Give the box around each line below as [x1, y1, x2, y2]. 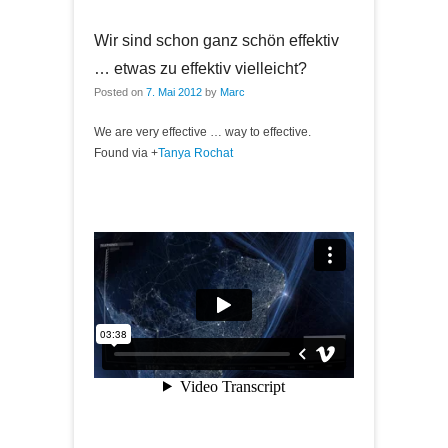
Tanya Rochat [158, 145, 233, 160]
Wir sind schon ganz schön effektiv [94, 31, 339, 49]
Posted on [94, 85, 146, 98]
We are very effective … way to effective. [94, 124, 311, 139]
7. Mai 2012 [146, 85, 202, 98]
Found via [94, 145, 151, 160]
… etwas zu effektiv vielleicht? [94, 59, 307, 77]
